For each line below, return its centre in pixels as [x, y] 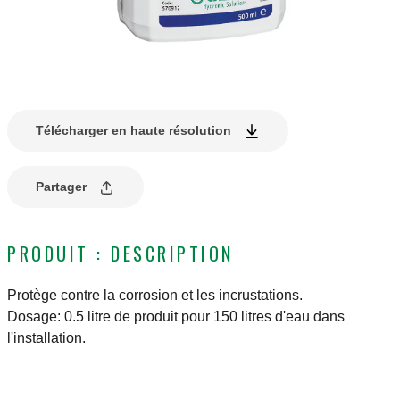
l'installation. [46, 338]
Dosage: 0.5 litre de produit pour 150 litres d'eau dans [176, 317]
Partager [61, 187]
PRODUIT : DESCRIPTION [121, 254]
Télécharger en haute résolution [133, 131]
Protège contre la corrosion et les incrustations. [155, 296]
